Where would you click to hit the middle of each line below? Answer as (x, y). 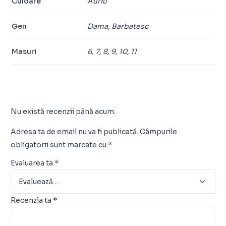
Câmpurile (159, 132)
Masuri (24, 52)
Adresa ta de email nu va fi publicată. (75, 132)
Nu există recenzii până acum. (63, 112)
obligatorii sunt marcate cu (60, 145)
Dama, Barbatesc (118, 26)
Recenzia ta (32, 201)
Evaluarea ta (33, 163)
